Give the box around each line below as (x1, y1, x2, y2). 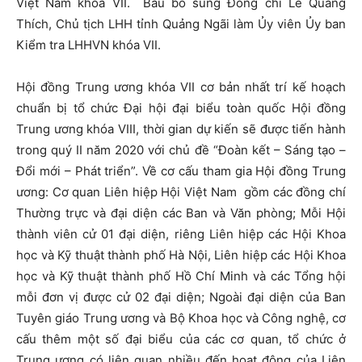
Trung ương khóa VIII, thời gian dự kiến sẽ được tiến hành (16, 121, 346, 137)
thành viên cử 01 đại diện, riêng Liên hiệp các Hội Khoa (16, 226, 346, 242)
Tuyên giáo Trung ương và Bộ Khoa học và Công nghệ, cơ (16, 310, 346, 326)
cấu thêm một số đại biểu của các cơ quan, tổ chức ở (16, 331, 346, 347)
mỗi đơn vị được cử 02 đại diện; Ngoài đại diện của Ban (16, 289, 346, 305)
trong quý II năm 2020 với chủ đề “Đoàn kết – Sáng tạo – (16, 142, 346, 158)
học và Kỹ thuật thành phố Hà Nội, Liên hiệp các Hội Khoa (16, 247, 346, 263)
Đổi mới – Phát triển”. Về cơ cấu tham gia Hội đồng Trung (16, 163, 346, 179)
